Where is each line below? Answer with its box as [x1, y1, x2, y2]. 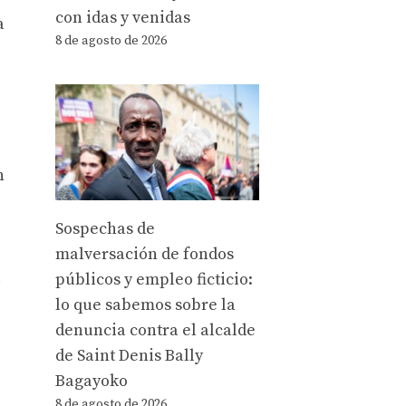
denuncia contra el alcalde [55, 319, 256, 341]
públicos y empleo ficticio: [55, 268, 253, 290]
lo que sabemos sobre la [55, 294, 236, 315]
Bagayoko [55, 370, 128, 391]
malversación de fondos [55, 243, 234, 265]
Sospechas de [55, 217, 155, 239]
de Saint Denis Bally [55, 344, 203, 366]
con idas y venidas [55, 7, 190, 28]
